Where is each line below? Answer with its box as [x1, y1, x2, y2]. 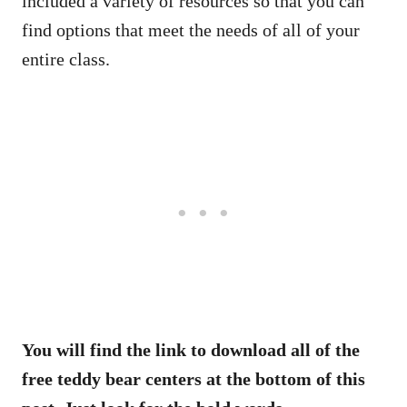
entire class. [22, 48, 110, 69]
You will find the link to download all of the [22, 339, 360, 360]
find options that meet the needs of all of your [22, 19, 360, 40]
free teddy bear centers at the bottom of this [22, 368, 365, 389]
